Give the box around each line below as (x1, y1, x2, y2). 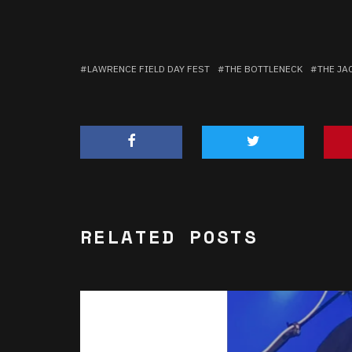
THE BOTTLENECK (225, 63, 302, 75)
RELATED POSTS (80, 222, 258, 251)
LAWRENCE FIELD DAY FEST (87, 63, 210, 75)
